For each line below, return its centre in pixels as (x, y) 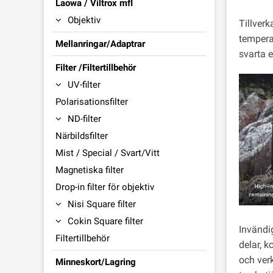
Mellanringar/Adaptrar (100, 44)
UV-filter (84, 85)
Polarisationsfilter (92, 102)
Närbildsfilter (82, 136)
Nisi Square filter (102, 204)
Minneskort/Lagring (96, 262)
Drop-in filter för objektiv (105, 187)
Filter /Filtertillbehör (96, 68)
